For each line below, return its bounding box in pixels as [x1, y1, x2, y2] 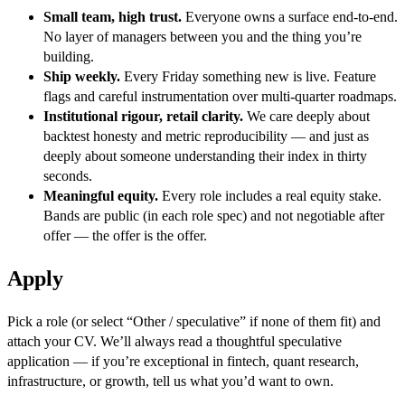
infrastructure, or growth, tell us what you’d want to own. [7, 372, 334, 389]
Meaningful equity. [43, 188, 158, 203]
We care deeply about [247, 108, 370, 124]
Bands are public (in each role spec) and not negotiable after [43, 208, 384, 223]
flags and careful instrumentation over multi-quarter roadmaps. [43, 89, 397, 104]
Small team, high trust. [43, 9, 182, 24]
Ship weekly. [43, 69, 120, 84]
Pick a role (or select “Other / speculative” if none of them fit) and [7, 313, 381, 329]
